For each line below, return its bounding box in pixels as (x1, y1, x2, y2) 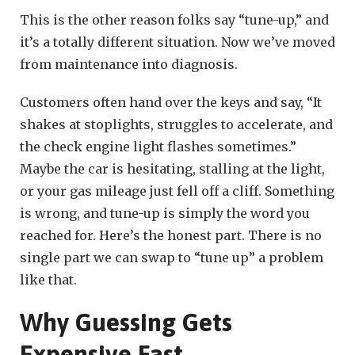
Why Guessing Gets (20, 307, 232, 337)
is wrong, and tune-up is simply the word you (20, 204, 310, 221)
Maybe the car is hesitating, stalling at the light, (20, 160, 325, 177)
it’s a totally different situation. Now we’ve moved (20, 33, 335, 50)
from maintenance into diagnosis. (20, 55, 238, 72)
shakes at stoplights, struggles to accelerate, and (20, 116, 333, 132)
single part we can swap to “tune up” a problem (20, 249, 323, 265)
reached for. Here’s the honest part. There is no (20, 227, 322, 243)
